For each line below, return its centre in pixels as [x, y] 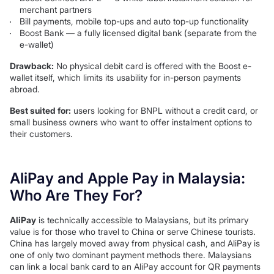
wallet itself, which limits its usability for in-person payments [125, 78]
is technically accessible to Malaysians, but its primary [142, 220]
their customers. [41, 134]
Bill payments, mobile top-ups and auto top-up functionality [134, 21]
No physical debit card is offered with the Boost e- [153, 66]
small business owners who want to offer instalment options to [131, 122]
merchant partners [56, 10]
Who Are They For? [76, 196]
